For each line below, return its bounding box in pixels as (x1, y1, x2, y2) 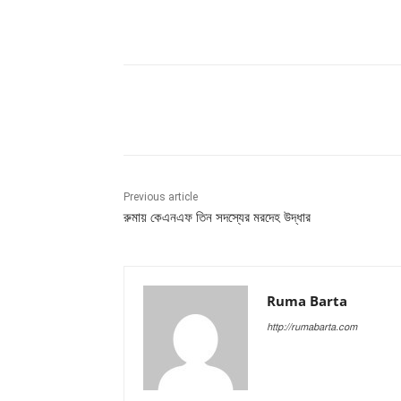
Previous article (124, 191, 198, 204)
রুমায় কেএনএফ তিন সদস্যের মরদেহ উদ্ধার (124, 209, 311, 226)
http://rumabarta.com (267, 321, 357, 334)
